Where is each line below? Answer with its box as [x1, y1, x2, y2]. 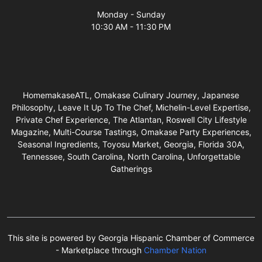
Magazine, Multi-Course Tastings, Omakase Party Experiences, [11, 127, 251, 137]
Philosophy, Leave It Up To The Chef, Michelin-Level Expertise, [11, 102, 251, 113]
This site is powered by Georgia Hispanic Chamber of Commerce [8, 233, 254, 243]
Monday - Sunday [96, 9, 166, 20]
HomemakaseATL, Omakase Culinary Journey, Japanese [23, 90, 239, 101]
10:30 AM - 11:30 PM [91, 22, 171, 32]
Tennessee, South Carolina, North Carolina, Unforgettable [22, 151, 240, 162]
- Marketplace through [56, 245, 144, 256]
